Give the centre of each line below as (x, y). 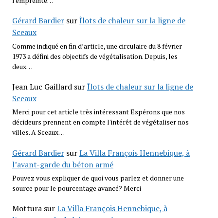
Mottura (27, 209)
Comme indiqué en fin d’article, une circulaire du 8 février (97, 46)
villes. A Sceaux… (38, 132)
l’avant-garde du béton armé (63, 164)
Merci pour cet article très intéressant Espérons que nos (98, 112)
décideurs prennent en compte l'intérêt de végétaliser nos (100, 122)
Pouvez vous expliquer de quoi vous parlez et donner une (98, 178)
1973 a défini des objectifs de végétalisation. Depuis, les (95, 56)
